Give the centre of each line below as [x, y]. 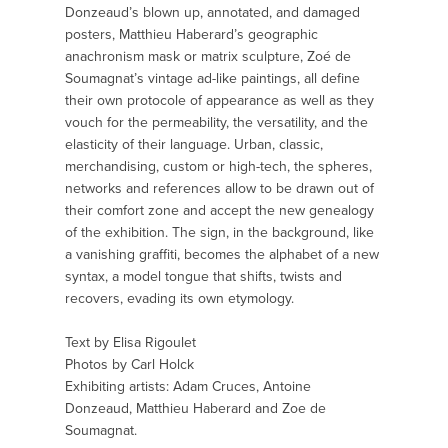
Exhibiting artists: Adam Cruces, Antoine [188, 386]
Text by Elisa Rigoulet [130, 342]
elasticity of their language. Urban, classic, [194, 144]
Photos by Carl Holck [129, 364]
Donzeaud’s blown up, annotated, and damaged [212, 12]
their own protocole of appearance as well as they [219, 100]
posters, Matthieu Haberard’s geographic [191, 34]
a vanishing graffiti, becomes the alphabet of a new [222, 254]
